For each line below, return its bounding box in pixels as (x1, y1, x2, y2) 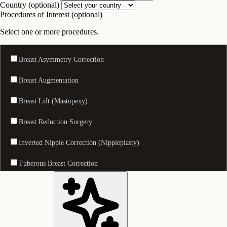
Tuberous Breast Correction (19, 159, 98, 167)
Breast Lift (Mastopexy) (19, 97, 88, 105)
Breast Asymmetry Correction (19, 55, 104, 63)
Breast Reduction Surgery (19, 118, 92, 126)
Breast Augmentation (19, 76, 79, 84)
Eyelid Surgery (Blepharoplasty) (19, 201, 112, 209)
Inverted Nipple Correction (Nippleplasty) (19, 138, 139, 146)
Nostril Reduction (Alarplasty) (19, 180, 106, 188)
